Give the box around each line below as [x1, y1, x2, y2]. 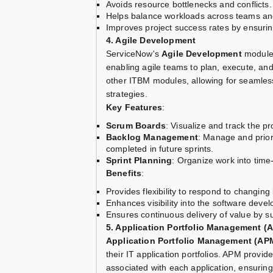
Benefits [106, 168, 142, 179]
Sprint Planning [106, 155, 172, 166]
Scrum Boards [106, 121, 166, 131]
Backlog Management [106, 132, 198, 143]
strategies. [106, 89, 147, 99]
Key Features [106, 102, 162, 113]
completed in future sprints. [106, 144, 214, 154]
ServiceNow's [106, 49, 162, 59]
